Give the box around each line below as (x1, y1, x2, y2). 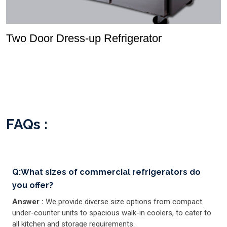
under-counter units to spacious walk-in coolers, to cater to (12, 208, 211, 217)
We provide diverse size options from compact (46, 197, 202, 206)
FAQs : (6, 116, 48, 133)
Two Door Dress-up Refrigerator (6, 31, 162, 45)
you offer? (12, 180, 53, 190)
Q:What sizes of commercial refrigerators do (12, 167, 201, 177)
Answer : (12, 197, 46, 206)
